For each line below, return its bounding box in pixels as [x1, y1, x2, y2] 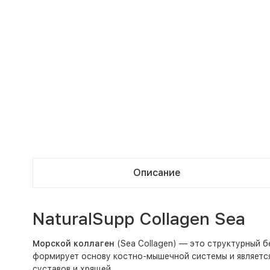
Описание [133, 167, 181, 178]
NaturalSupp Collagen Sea [32, 209, 245, 229]
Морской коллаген [32, 239, 115, 248]
